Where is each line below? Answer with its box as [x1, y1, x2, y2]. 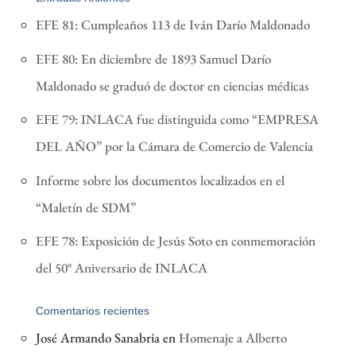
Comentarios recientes [35, 304, 149, 318]
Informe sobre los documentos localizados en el [35, 171, 284, 189]
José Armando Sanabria [35, 329, 160, 347]
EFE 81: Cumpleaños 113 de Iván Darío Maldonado [35, 16, 310, 34]
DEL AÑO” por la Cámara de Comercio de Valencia [35, 137, 313, 156]
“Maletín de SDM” [35, 198, 136, 216]
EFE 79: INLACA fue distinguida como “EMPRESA [35, 110, 319, 129]
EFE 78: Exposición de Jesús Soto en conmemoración [35, 232, 315, 250]
